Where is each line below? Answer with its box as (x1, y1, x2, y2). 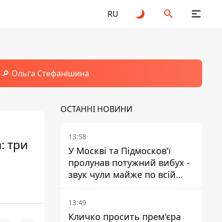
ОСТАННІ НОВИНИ (60, 104, 132, 114)
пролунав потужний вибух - (68, 157, 190, 168)
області (68, 180, 101, 192)
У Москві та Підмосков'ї (68, 145, 171, 157)
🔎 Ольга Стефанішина (1, 68, 89, 79)
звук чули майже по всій (68, 168, 176, 180)
